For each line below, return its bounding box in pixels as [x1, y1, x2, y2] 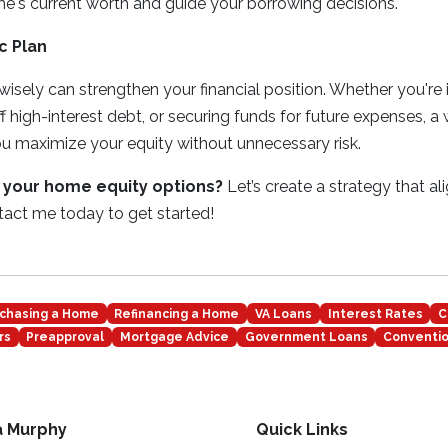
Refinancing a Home [114, 306, 240, 321]
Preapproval [26, 330, 105, 345]
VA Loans [254, 306, 312, 321]
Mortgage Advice [119, 330, 229, 345]
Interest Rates [327, 306, 423, 321]
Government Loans [244, 330, 368, 345]
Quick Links [256, 420, 348, 440]
